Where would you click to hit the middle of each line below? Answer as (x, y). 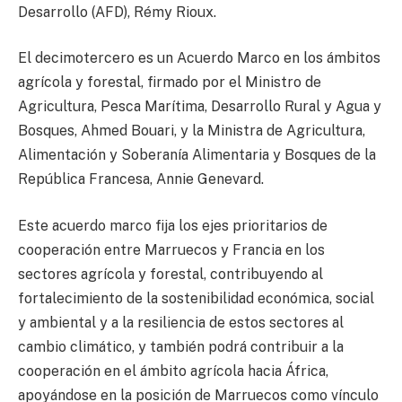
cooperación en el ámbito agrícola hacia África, (173, 371)
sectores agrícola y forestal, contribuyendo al (170, 274)
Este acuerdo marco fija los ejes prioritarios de (173, 225)
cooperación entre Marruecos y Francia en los (171, 249)
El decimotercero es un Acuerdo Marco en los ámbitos (199, 58)
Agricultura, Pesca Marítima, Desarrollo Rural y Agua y (200, 107)
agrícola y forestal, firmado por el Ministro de (170, 83)
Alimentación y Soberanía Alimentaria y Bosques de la (197, 155)
